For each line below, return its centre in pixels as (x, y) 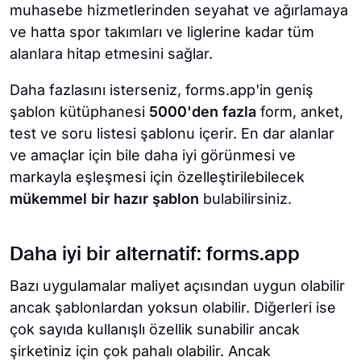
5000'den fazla (203, 112)
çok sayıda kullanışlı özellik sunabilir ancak (155, 330)
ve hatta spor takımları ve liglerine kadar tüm (162, 32)
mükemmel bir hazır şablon (104, 199)
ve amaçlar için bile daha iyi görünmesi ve (153, 156)
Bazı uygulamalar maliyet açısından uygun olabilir (177, 286)
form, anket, (300, 112)
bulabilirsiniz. (245, 199)
